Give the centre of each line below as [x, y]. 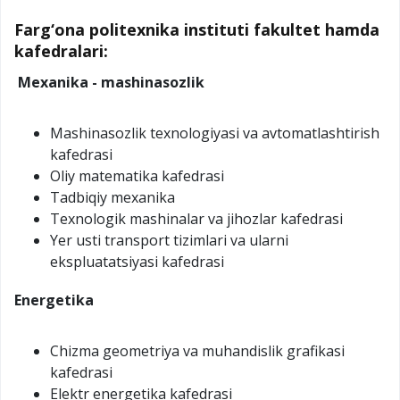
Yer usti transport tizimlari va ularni [169, 240]
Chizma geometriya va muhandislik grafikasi [197, 350]
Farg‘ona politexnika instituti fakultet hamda [197, 29]
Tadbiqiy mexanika [112, 197]
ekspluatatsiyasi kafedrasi [137, 261]
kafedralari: [61, 50]
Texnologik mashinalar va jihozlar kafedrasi [196, 218]
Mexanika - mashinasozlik [109, 82]
